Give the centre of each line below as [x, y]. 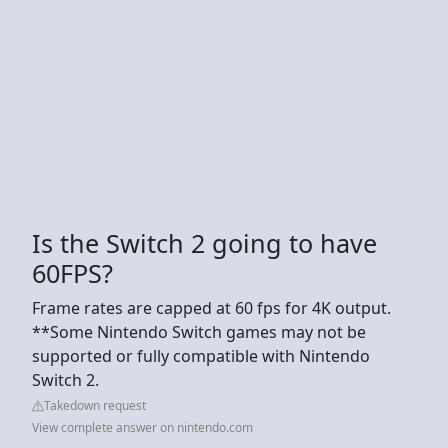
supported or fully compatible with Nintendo [201, 355]
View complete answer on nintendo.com [142, 427]
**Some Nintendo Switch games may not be [199, 331]
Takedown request [95, 405]
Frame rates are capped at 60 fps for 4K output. [211, 307]
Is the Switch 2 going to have [204, 242]
